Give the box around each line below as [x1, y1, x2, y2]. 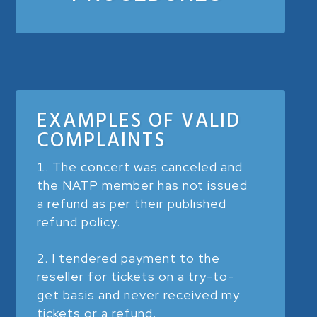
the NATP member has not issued [37, 176, 248, 193]
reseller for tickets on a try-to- [37, 267, 235, 284]
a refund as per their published [37, 195, 227, 212]
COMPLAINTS [37, 124, 166, 156]
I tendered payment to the [52, 249, 221, 266]
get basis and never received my [37, 286, 241, 303]
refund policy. [37, 213, 121, 230]
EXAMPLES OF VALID [37, 104, 241, 137]
